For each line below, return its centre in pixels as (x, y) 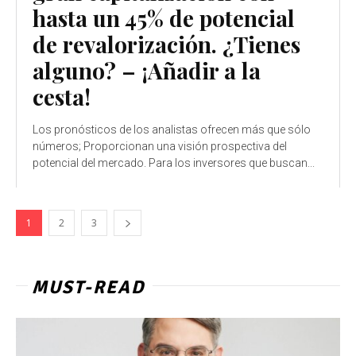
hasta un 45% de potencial (164, 17)
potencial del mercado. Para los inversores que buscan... (174, 163)
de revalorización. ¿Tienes (166, 44)
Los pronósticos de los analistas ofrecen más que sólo (172, 129)
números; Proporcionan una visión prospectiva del (160, 146)
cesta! (62, 96)
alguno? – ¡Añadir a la (147, 70)
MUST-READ (88, 287)
